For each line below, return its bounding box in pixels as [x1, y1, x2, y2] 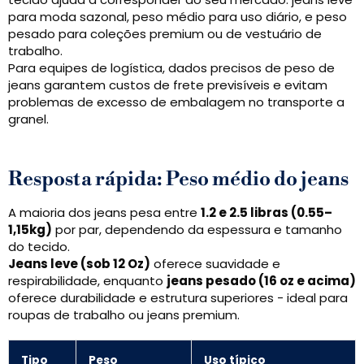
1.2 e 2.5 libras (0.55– [201, 204, 332, 221]
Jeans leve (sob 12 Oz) [8, 255, 150, 272]
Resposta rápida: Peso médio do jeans [8, 167, 349, 192]
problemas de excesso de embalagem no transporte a [8, 93, 344, 110]
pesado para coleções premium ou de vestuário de [8, 25, 322, 42]
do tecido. [8, 238, 70, 255]
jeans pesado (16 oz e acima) [167, 272, 356, 289]
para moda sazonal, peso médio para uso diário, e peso [8, 8, 347, 25]
